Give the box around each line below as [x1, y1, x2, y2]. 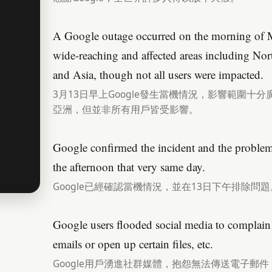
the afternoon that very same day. [53, 159, 205, 174]
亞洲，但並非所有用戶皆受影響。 [53, 103, 199, 116]
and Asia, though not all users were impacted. [53, 67, 263, 82]
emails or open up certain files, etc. [53, 236, 213, 251]
